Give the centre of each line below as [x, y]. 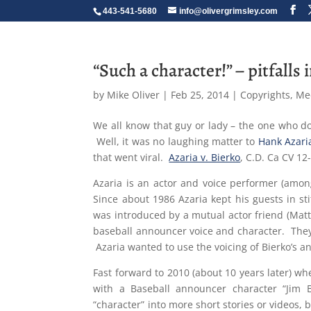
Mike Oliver [134, 95]
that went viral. [131, 157]
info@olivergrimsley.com [229, 11]
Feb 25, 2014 [200, 95]
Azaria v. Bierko [205, 157]
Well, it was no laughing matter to [176, 141]
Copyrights [266, 95]
